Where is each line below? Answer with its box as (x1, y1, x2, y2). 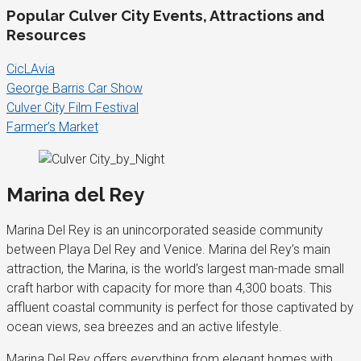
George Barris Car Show (6, 81, 143, 97)
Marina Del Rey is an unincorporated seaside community (6, 222, 323, 238)
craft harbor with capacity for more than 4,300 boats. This (6, 280, 332, 296)
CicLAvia (6, 61, 55, 77)
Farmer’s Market (6, 119, 98, 135)
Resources (6, 26, 86, 44)
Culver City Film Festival (6, 100, 139, 116)
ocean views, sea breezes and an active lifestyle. (6, 318, 282, 334)
